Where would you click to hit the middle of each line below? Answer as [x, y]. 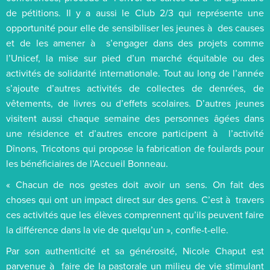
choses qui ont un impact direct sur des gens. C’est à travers [135, 199]
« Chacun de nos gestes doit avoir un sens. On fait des [135, 184]
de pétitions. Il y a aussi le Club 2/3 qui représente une [135, 12]
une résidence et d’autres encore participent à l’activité [135, 133]
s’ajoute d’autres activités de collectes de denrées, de [135, 88]
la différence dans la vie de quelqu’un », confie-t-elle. [117, 229]
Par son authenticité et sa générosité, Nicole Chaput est [135, 250]
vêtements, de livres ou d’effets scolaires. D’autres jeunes [135, 103]
